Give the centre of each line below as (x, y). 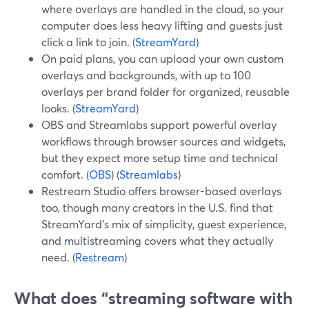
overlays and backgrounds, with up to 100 (146, 75)
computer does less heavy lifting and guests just (162, 25)
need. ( (58, 257)
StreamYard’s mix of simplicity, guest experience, (164, 224)
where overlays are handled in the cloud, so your (163, 9)
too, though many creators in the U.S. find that (157, 207)
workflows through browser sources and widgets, (163, 141)
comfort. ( (65, 174)
